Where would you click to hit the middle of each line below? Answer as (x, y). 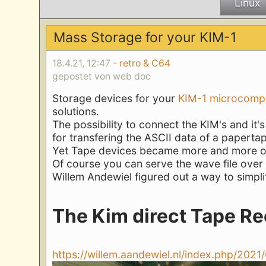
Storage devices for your (115, 99)
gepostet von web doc (102, 76)
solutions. (76, 112)
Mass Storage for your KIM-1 (145, 38)
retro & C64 (145, 63)
